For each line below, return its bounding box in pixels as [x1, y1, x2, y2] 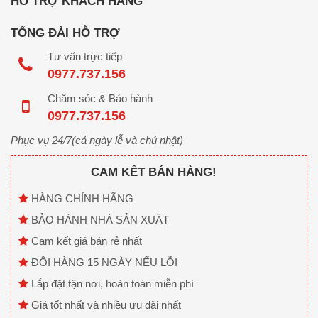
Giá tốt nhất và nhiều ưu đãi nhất [28, 299, 181, 312]
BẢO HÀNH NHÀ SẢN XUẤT [28, 214, 169, 226]
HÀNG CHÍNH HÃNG [28, 192, 133, 205]
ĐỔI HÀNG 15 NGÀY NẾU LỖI [28, 256, 177, 269]
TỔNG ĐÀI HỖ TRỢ [11, 26, 120, 40]
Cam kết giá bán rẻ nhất [28, 235, 142, 248]
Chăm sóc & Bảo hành [48, 92, 153, 105]
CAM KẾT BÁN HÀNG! [91, 165, 216, 180]
